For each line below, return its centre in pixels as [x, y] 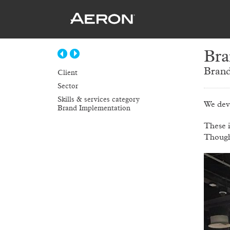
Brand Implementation [94, 108]
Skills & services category [99, 100]
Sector [68, 86]
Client [68, 73]
